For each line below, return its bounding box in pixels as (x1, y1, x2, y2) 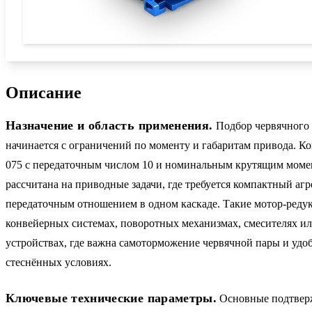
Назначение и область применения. (6, 118, 213, 132)
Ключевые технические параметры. (6, 290, 217, 305)
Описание (6, 84, 81, 102)
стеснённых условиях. (6, 256, 111, 268)
